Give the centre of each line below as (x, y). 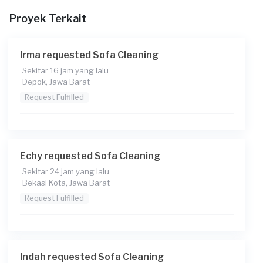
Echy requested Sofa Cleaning (90, 156)
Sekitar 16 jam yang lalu (65, 70)
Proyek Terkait (48, 18)
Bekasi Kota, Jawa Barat (66, 183)
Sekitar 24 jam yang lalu (66, 171)
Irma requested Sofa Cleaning (89, 55)
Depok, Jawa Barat (56, 82)
